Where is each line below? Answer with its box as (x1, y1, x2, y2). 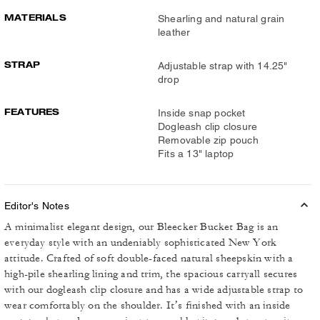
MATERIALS (4, 12, 66, 23)
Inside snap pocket (158, 107, 246, 119)
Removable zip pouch (158, 134, 259, 146)
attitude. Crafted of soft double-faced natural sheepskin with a (4, 251, 294, 265)
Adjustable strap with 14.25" (158, 60, 288, 71)
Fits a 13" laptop (158, 148, 234, 159)
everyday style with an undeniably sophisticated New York (4, 236, 277, 249)
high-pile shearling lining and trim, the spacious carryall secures (4, 267, 298, 281)
